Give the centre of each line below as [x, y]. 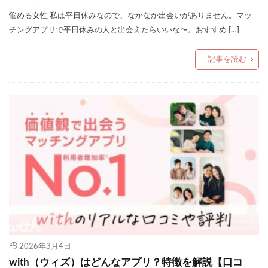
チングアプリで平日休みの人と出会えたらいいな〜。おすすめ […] [124, 30]
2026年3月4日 [45, 246]
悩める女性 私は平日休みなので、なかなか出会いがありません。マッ [130, 15]
